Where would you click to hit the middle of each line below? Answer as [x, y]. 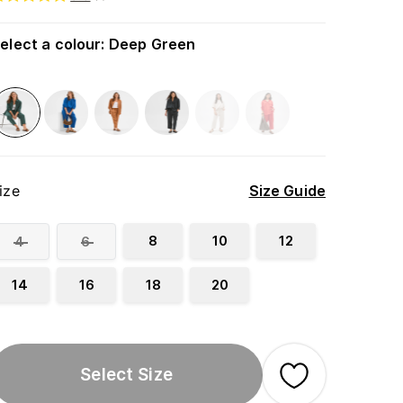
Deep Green [152, 44]
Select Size [126, 375]
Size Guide [287, 191]
